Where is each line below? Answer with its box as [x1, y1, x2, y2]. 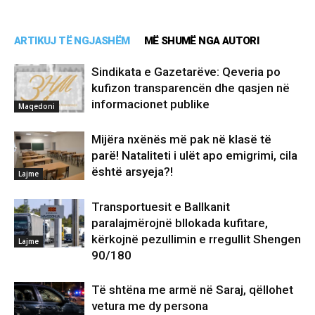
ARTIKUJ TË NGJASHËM [14, 34, 130, 48]
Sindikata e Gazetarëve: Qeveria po [91, 65, 281, 79]
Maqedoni [18, 101, 55, 111]
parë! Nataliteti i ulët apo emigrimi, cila [91, 148, 297, 163]
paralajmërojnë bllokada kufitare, [91, 216, 268, 231]
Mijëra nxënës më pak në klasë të [91, 132, 271, 147]
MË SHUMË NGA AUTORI [143, 34, 259, 48]
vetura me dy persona [91, 299, 208, 314]
